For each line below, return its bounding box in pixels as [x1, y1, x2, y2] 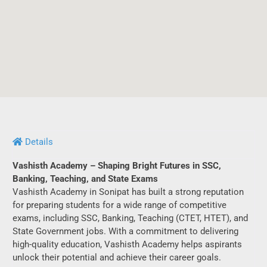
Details [25, 136, 53, 147]
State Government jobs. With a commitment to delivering [13, 225, 238, 237]
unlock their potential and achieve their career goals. [13, 252, 221, 263]
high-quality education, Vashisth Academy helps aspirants [13, 238, 242, 250]
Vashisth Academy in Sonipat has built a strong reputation [13, 186, 244, 197]
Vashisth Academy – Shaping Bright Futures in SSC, [13, 160, 221, 171]
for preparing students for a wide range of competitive [13, 199, 226, 210]
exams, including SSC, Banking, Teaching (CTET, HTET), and [13, 212, 248, 223]
